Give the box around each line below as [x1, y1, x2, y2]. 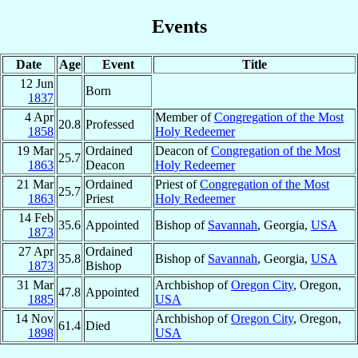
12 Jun [20, 76, 54, 90]
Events [151, 15, 207, 37]
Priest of [155, 177, 200, 191]
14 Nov [15, 311, 54, 325]
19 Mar [17, 143, 54, 157]
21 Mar [17, 177, 54, 191]
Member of [155, 109, 214, 124]
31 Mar [17, 277, 54, 292]
